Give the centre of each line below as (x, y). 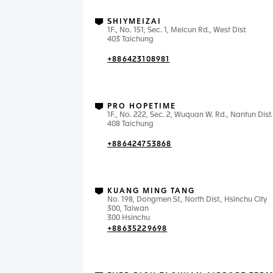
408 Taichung (130, 124)
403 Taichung (130, 40)
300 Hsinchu (129, 218)
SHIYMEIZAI (134, 22)
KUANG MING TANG (151, 191)
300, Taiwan (128, 209)
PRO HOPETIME (142, 107)
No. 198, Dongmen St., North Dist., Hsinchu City (187, 200)
